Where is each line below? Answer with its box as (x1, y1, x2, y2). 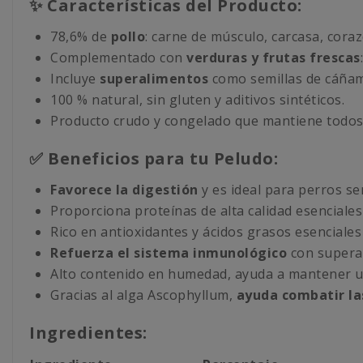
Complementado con (50, 48, 186, 66)
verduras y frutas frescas (186, 48, 361, 66)
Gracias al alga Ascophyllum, (50, 285, 237, 304)
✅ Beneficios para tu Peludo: (29, 147, 278, 169)
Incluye (50, 69, 100, 88)
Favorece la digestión (50, 180, 202, 199)
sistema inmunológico (134, 243, 287, 262)
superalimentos (100, 69, 208, 88)
